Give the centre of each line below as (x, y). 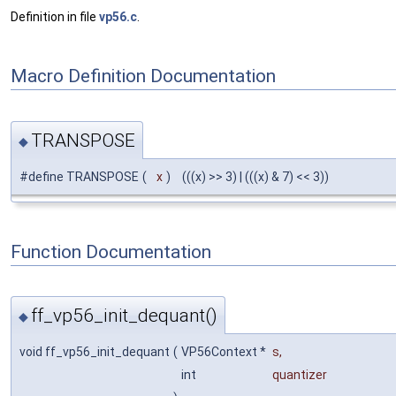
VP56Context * (225, 352)
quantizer (300, 375)
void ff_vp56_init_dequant (95, 352)
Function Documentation (111, 251)
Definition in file (55, 17)
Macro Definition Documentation (143, 76)
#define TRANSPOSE (79, 176)
